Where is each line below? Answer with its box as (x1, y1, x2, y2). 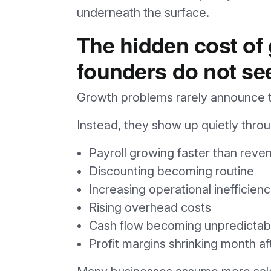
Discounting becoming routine (89, 163, 254, 178)
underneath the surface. (77, 5, 209, 20)
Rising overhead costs (89, 200, 211, 215)
